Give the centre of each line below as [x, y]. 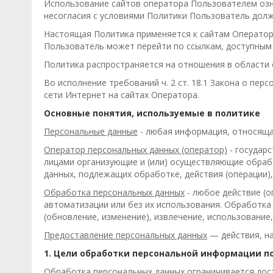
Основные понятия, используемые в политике [152, 113]
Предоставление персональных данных [126, 235]
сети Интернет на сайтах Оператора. [122, 95]
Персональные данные [91, 131]
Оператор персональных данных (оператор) [136, 150]
